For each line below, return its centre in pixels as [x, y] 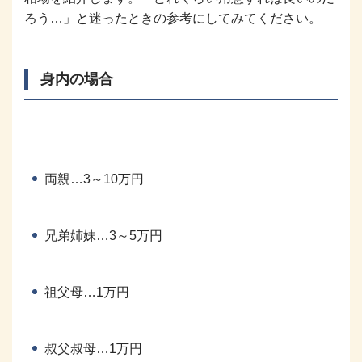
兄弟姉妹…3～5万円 [103, 235]
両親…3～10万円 [94, 179]
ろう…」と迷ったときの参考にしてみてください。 [173, 18]
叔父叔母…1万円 [93, 348]
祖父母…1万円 [87, 292]
